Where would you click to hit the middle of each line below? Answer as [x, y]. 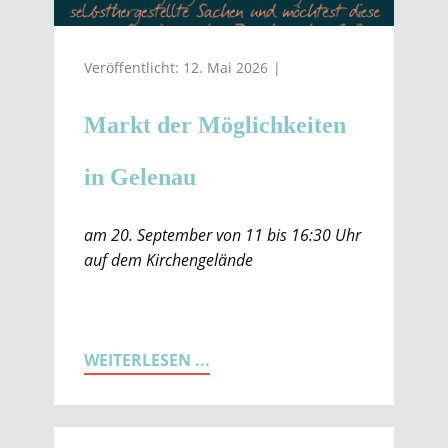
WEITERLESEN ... [147, 360]
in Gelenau [140, 177]
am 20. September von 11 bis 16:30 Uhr [222, 235]
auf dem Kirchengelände [168, 260]
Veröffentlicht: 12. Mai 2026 [176, 68]
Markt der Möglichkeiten [215, 125]
